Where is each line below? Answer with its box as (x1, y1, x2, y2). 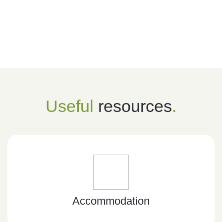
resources (94, 96, 172, 115)
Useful (46, 96, 94, 115)
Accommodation (72, 195, 150, 208)
